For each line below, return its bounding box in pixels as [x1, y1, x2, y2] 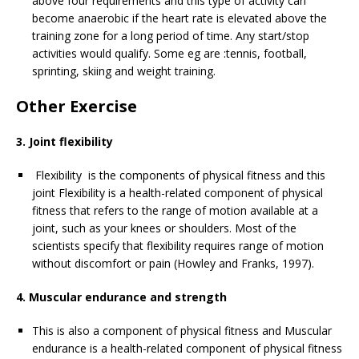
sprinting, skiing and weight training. [32, 63, 216, 79]
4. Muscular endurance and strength [16, 288, 227, 305]
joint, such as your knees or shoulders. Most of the [32, 220, 296, 236]
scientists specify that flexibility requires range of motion [32, 237, 324, 253]
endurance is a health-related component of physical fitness [32, 340, 342, 356]
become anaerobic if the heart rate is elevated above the [32, 10, 327, 26]
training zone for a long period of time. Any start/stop [32, 27, 309, 43]
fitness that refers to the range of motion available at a [32, 202, 318, 218]
